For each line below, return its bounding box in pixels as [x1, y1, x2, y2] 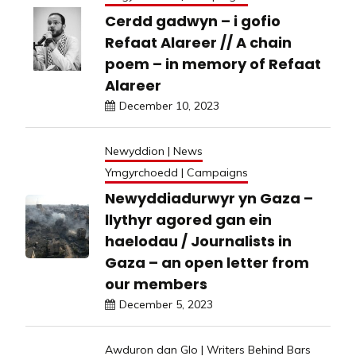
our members [105, 273, 207, 294]
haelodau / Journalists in [105, 230, 292, 251]
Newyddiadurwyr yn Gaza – [105, 188, 313, 208]
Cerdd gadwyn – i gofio [105, 10, 281, 31]
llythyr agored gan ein [105, 209, 272, 230]
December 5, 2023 [119, 296, 213, 311]
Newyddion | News [105, 143, 203, 158]
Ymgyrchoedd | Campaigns [105, 164, 248, 180]
